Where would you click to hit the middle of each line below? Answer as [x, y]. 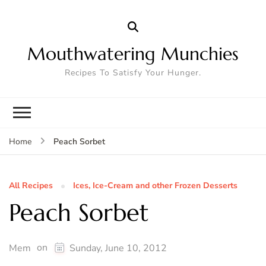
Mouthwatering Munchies [133, 53]
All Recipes [31, 185]
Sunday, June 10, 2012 [118, 248]
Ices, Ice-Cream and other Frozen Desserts [155, 185]
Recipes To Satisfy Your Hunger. [133, 72]
